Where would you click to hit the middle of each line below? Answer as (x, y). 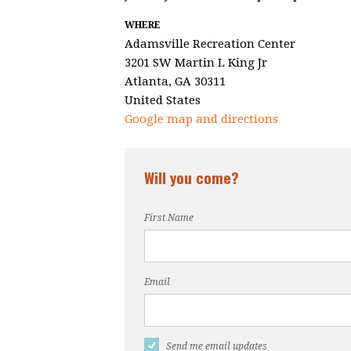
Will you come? (192, 177)
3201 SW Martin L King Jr (196, 63)
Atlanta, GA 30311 (175, 82)
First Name (169, 218)
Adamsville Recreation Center (210, 44)
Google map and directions (201, 119)
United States (163, 101)
